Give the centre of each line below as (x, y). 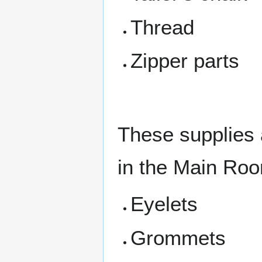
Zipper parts (185, 61)
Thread (163, 27)
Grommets (178, 237)
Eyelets (164, 204)
